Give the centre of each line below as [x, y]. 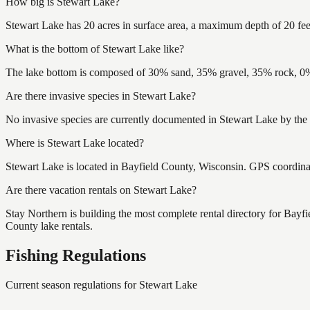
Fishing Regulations [76, 255]
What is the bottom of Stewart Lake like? [95, 48]
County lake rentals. [49, 226]
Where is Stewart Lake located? [75, 143]
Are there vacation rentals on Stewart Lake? [101, 190]
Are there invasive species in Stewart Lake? [101, 95]
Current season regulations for [72, 284]
